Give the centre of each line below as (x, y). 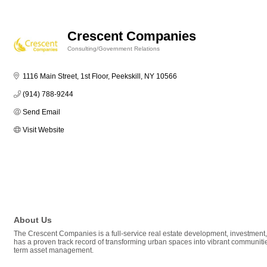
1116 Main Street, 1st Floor (65, 76)
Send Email (41, 112)
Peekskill (126, 76)
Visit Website (44, 130)
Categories (83, 57)
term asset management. (54, 251)
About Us (33, 220)
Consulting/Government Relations (114, 48)
